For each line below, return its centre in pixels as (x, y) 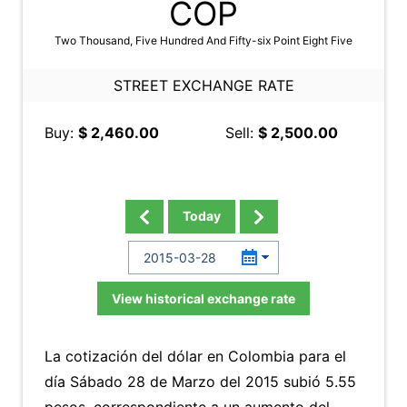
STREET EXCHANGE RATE (203, 85)
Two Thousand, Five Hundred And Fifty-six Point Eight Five (203, 40)
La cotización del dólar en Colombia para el (195, 356)
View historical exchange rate (203, 298)
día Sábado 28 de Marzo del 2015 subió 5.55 (200, 382)
